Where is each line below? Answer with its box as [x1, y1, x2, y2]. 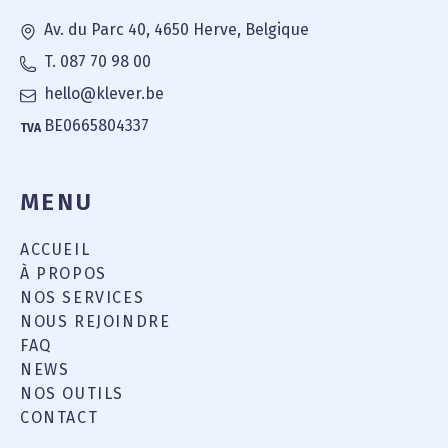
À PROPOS [20, 263, 107, 283]
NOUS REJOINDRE [20, 311, 171, 331]
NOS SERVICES [20, 287, 145, 307]
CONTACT [20, 407, 99, 427]
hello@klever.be [44, 83, 164, 103]
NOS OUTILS [20, 383, 124, 403]
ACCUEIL [20, 239, 91, 259]
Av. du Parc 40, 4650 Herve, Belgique [44, 19, 309, 39]
